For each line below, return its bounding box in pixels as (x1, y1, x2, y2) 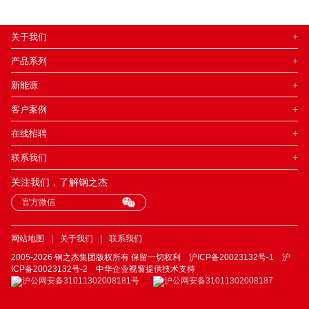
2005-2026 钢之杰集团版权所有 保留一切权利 (11, 252, 189, 263)
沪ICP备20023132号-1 (189, 252, 274, 263)
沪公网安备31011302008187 (164, 276, 273, 286)
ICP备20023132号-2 (11, 264, 88, 275)
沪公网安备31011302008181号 (22, 276, 139, 286)
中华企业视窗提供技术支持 (96, 264, 195, 275)
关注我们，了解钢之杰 (11, 176, 108, 188)
